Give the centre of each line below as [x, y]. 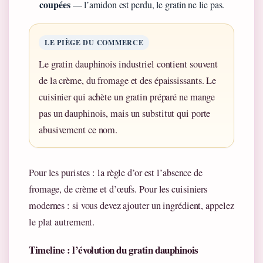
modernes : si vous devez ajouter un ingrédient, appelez [131, 205]
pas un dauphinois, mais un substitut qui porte [125, 113]
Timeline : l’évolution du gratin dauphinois [114, 249]
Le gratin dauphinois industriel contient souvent [129, 64]
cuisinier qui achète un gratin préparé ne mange [127, 97]
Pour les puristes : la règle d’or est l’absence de [116, 172]
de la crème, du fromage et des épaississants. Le [128, 80]
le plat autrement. [62, 222]
